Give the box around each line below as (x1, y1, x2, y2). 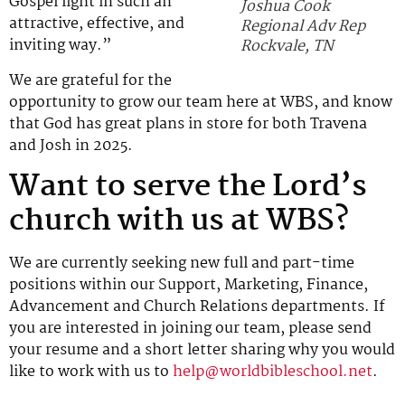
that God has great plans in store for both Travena (9, 111, 367, 137)
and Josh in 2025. (9, 133, 133, 158)
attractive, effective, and (9, 12, 184, 37)
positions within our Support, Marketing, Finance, (9, 273, 368, 298)
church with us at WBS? (9, 197, 349, 247)
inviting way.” (9, 33, 111, 59)
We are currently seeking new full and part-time (9, 251, 354, 277)
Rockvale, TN (240, 33, 334, 59)
